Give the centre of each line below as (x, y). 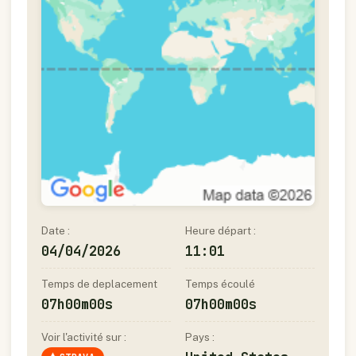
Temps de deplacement (99, 284)
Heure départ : (221, 231)
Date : (56, 231)
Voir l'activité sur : (84, 337)
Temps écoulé (220, 284)
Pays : (200, 337)
